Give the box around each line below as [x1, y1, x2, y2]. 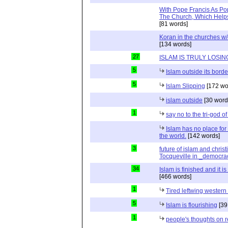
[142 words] [186, 132, 220, 139]
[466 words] [159, 173, 191, 180]
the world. [159, 132, 186, 139]
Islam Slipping [166, 82, 205, 90]
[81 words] [159, 20, 188, 27]
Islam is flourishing [166, 202, 217, 209]
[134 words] [159, 41, 191, 48]
